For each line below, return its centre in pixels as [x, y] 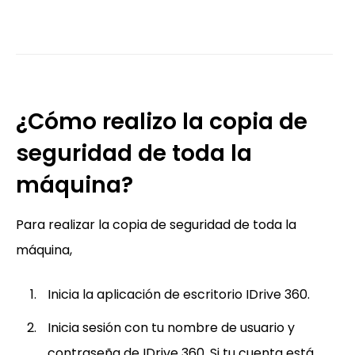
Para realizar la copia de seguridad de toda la [156, 224]
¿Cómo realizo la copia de [162, 121]
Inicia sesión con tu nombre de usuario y [171, 327]
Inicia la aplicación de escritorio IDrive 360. [179, 294]
